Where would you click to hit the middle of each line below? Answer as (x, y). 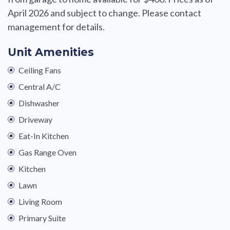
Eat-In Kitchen (44, 136)
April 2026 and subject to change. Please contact (104, 13)
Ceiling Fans (40, 70)
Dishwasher (39, 103)
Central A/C (40, 87)
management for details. (56, 27)
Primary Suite (42, 218)
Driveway (35, 120)
